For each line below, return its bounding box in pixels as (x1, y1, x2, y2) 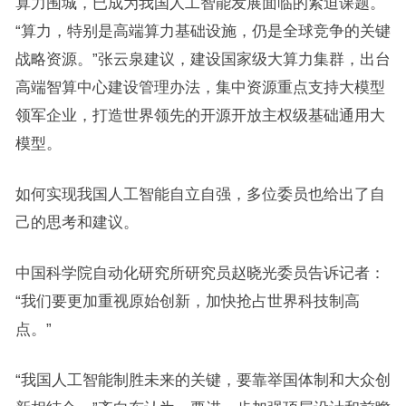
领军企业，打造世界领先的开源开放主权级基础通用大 (14, 107, 385, 123)
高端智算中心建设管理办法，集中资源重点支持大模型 (14, 79, 385, 95)
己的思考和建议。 (14, 214, 139, 230)
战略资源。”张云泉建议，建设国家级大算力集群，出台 (14, 51, 391, 67)
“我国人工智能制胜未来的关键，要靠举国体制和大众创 (14, 372, 391, 388)
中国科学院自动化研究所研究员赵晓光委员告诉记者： (14, 265, 385, 281)
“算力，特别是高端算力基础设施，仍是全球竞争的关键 (14, 23, 391, 39)
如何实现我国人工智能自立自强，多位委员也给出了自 (14, 186, 385, 202)
